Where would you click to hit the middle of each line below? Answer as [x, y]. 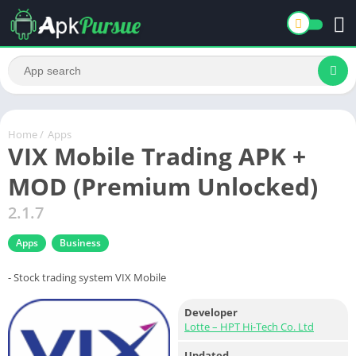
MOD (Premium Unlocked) [163, 186]
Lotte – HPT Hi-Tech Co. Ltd [249, 326]
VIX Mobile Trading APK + [157, 156]
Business [80, 242]
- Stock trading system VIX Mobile [87, 277]
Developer [211, 312]
